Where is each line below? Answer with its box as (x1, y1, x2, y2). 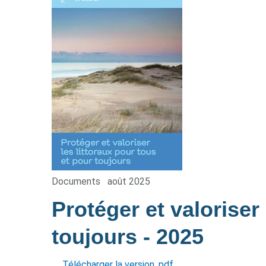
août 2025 (107, 176, 150, 187)
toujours (52, 224, 143, 249)
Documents (52, 176, 100, 187)
